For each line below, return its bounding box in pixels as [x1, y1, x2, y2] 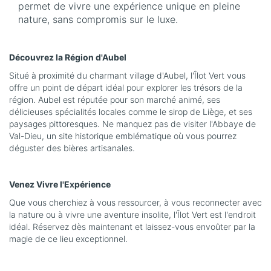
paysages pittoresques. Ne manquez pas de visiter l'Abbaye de [9, 119, 256, 129]
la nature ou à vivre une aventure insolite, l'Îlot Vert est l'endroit [9, 209, 256, 220]
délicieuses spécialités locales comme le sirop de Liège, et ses [9, 106, 252, 117]
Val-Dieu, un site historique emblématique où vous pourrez [9, 131, 237, 142]
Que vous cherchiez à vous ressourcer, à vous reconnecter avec [9, 197, 262, 208]
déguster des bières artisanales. [9, 143, 135, 154]
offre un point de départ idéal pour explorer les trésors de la [9, 82, 243, 93]
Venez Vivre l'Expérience [9, 179, 111, 190]
